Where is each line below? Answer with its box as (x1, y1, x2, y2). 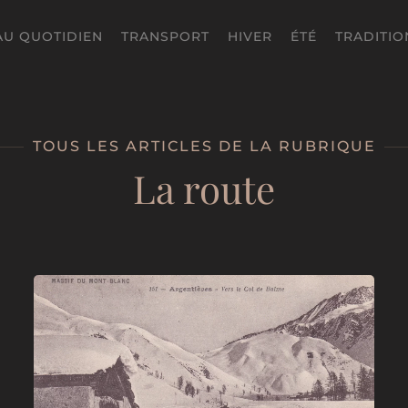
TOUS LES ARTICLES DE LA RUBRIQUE (32, 138, 376, 155)
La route (133, 163, 275, 214)
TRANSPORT (121, 27, 209, 45)
